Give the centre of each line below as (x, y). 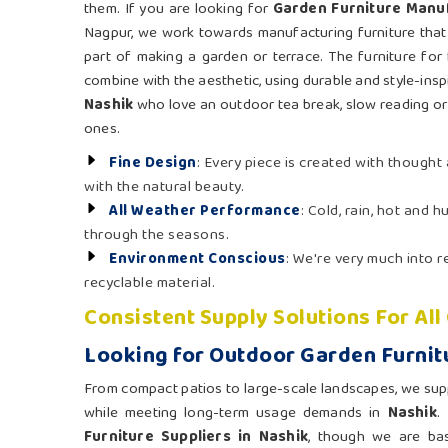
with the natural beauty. (164, 187)
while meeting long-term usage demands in (236, 413)
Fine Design (153, 163)
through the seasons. (156, 235)
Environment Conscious (197, 259)
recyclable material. (149, 283)
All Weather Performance (205, 211)
